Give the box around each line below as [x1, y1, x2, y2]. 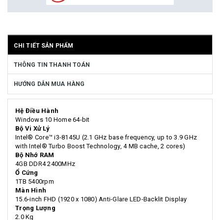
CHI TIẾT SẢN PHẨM [14, 42, 74, 49]
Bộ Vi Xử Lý [15, 125, 50, 132]
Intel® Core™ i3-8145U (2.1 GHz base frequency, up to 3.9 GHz [15, 134, 197, 141]
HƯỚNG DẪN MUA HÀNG [14, 81, 85, 87]
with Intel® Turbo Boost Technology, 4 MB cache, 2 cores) [15, 142, 185, 150]
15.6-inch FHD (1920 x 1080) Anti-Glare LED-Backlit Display [15, 195, 187, 203]
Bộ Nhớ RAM [15, 151, 55, 159]
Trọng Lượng [15, 204, 55, 212]
